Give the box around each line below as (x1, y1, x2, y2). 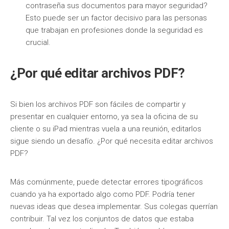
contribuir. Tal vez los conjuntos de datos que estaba (10, 214, 194, 223)
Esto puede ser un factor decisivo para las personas (26, 13, 207, 22)
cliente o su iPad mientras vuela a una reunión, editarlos (10, 124, 201, 133)
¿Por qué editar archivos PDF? (10, 65, 185, 81)
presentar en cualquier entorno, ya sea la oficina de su (10, 112, 198, 121)
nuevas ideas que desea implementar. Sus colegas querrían (10, 202, 218, 211)
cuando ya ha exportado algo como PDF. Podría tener (10, 190, 195, 199)
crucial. (26, 38, 51, 47)
